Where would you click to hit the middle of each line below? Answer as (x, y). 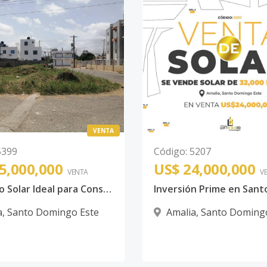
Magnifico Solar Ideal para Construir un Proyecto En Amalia (107, 189)
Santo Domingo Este (53, 212)
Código (170, 151)
